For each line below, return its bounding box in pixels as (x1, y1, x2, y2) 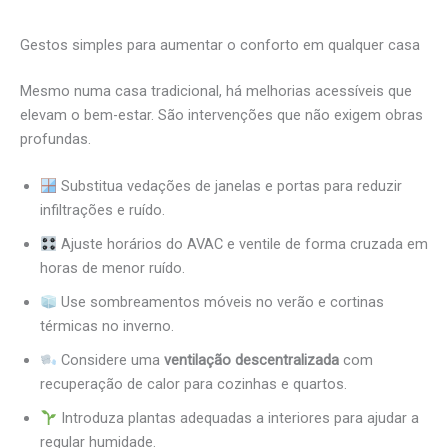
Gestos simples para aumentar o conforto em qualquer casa (20, 36, 420, 55)
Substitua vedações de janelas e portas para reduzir (56, 177, 402, 196)
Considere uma (56, 351, 164, 370)
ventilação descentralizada (163, 351, 339, 370)
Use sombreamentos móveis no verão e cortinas (56, 293, 384, 312)
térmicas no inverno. (40, 317, 174, 336)
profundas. (20, 130, 91, 149)
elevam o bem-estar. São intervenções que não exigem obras (20, 106, 423, 125)
